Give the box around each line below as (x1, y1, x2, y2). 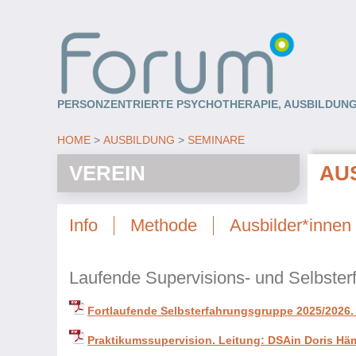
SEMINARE (188, 133, 245, 146)
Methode (130, 215, 197, 235)
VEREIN (69, 161, 145, 185)
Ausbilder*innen (230, 215, 351, 235)
